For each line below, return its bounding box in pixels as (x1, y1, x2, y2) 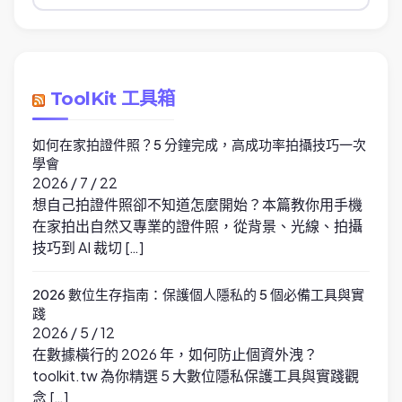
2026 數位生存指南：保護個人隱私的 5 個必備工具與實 (32, 285, 364, 303)
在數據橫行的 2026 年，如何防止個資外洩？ (32, 345, 318, 364)
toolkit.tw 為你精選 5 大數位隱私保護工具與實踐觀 (32, 366, 359, 386)
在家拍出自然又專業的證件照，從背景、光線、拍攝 (32, 216, 363, 236)
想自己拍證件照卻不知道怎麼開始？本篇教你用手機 (32, 195, 363, 214)
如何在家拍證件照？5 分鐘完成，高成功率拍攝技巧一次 (32, 135, 366, 153)
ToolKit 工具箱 (49, 87, 175, 110)
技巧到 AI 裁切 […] (32, 238, 144, 258)
